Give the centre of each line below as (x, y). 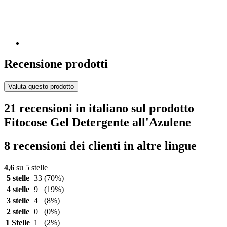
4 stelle (18, 190)
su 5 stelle (31, 168)
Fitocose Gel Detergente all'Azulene (98, 122)
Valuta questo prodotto (41, 87)
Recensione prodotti (56, 64)
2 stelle (18, 212)
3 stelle (18, 201)
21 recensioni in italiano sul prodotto (99, 109)
